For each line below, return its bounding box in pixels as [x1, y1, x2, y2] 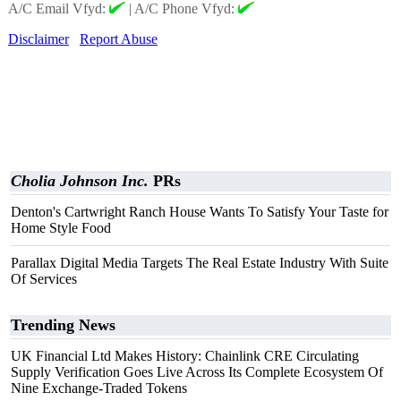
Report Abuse [80, 31, 158, 47]
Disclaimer [8, 31, 69, 47]
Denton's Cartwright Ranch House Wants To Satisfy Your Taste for [11, 204, 388, 219]
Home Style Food [11, 220, 111, 235]
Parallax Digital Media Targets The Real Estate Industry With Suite [11, 255, 388, 270]
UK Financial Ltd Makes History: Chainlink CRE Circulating [11, 348, 359, 363]
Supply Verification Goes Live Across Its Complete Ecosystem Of [11, 364, 383, 380]
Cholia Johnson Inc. [11, 172, 149, 190]
